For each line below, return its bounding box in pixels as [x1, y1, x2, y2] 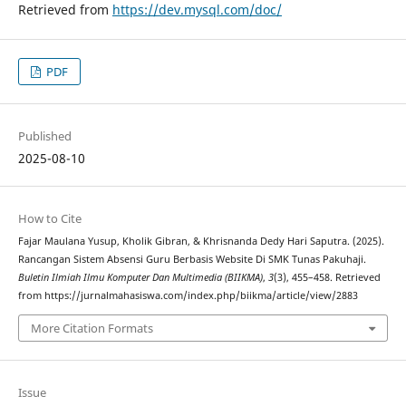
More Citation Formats [30, 319, 153, 336]
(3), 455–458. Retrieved [273, 271, 381, 285]
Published [17, 128, 72, 145]
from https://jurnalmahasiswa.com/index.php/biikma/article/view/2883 [17, 289, 358, 303]
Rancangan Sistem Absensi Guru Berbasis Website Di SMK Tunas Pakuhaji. [17, 253, 366, 266]
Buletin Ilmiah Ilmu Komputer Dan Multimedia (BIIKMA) [17, 271, 263, 285]
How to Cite [17, 210, 82, 227]
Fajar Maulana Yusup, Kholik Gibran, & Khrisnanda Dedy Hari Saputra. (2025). [17, 235, 384, 248]
